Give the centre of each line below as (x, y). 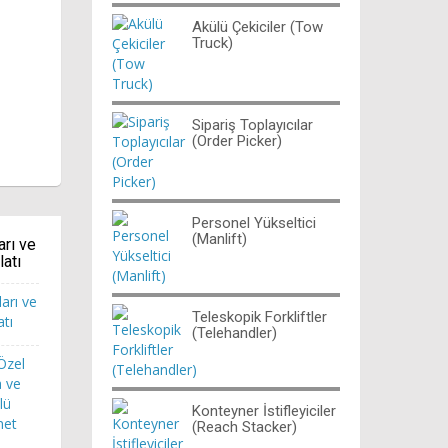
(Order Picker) (237, 140)
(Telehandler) (234, 332)
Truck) (212, 42)
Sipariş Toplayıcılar (252, 124)
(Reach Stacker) (244, 426)
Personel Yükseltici (254, 222)
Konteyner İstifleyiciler (264, 410)
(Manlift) (219, 238)
